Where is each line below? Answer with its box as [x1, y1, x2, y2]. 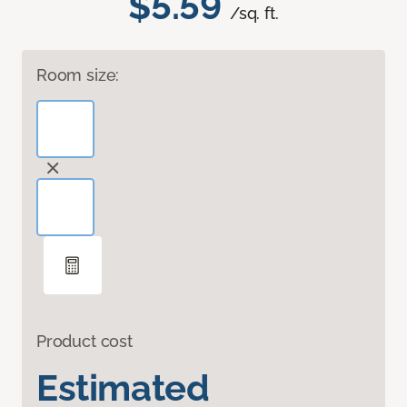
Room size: [36, 65, 120, 85]
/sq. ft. [230, 4, 279, 24]
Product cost [36, 332, 133, 352]
